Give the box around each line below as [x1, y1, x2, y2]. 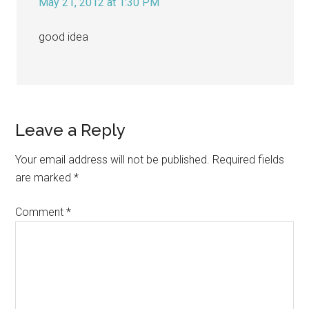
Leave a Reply [15, 119, 126, 140]
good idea [39, 30, 89, 43]
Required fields [212, 152, 285, 166]
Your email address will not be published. [15, 152, 210, 166]
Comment [15, 205, 67, 219]
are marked [15, 170, 74, 184]
